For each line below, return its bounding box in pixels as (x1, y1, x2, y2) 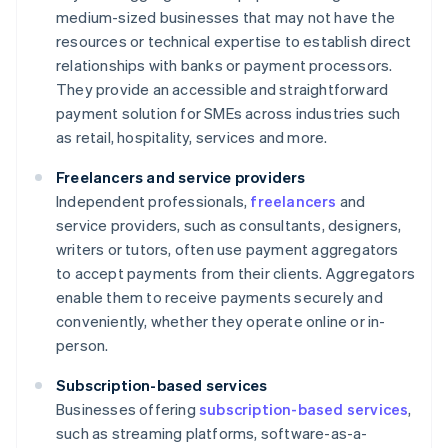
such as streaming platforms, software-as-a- (56, 423, 368, 444)
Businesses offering (56, 399, 199, 420)
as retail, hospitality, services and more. (56, 127, 328, 148)
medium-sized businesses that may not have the (56, 7, 396, 28)
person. (56, 335, 109, 356)
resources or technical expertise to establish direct (56, 31, 412, 52)
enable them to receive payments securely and (56, 287, 383, 308)
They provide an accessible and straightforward (56, 79, 389, 100)
